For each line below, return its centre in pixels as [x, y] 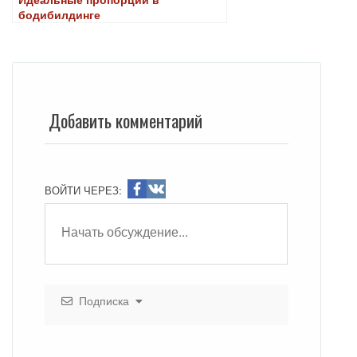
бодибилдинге [59, 14]
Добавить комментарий [126, 120]
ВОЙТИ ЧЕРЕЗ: [83, 190]
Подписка [104, 300]
